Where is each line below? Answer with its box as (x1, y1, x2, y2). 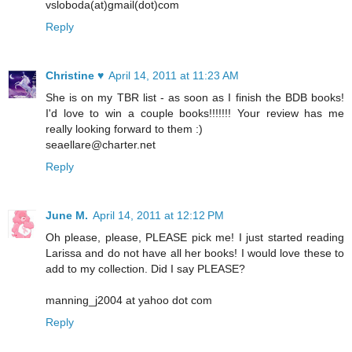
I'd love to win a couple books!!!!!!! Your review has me (46, 107, 344, 120)
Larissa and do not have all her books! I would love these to (46, 247, 344, 260)
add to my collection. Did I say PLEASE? (46, 262, 245, 276)
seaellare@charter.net (46, 138, 156, 152)
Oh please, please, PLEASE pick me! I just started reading (46, 231, 344, 244)
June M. (46, 209, 88, 222)
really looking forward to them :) (46, 123, 203, 136)
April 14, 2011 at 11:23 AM (108, 69, 239, 82)
